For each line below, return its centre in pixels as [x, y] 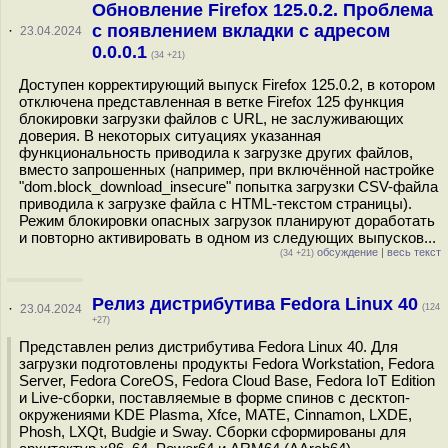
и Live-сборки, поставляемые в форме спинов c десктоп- [214, 397]
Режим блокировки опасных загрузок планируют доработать [227, 220]
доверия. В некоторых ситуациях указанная [170, 135]
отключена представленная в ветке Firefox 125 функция [211, 101]
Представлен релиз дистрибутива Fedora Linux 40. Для [208, 346]
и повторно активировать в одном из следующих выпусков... [227, 237]
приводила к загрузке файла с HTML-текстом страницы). [215, 203]
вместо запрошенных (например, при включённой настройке [226, 169]
